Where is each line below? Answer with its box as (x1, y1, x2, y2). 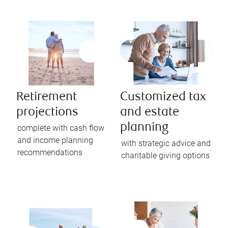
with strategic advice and (121, 138, 211, 148)
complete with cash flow (17, 123, 104, 133)
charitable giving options (121, 150, 210, 160)
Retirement (16, 91, 77, 104)
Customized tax (120, 91, 206, 104)
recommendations (17, 147, 82, 157)
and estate (120, 106, 179, 119)
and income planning (17, 135, 93, 145)
